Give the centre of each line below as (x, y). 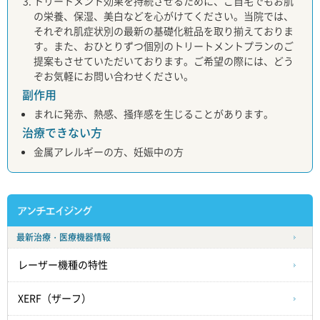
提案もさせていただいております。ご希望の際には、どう (164, 61)
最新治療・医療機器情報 (64, 237)
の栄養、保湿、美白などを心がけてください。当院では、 (164, 16)
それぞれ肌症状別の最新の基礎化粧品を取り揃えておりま (164, 31)
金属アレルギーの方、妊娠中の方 (109, 152)
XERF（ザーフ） (55, 299)
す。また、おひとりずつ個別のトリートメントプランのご (164, 46)
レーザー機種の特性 (63, 265)
